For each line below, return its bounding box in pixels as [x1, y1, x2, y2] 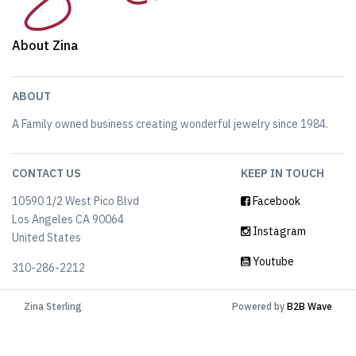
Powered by [232, 300, 287, 312]
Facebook [250, 194, 300, 208]
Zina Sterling [24, 300, 82, 312]
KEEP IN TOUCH [241, 166, 324, 180]
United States [12, 230, 81, 245]
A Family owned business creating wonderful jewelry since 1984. [12, 117, 328, 131]
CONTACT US [12, 166, 81, 180]
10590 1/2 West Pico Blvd [12, 194, 139, 208]
